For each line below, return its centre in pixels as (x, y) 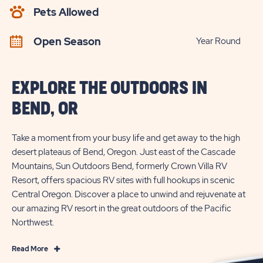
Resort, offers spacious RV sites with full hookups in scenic (123, 180)
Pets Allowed (66, 12)
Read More (30, 249)
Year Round (218, 41)
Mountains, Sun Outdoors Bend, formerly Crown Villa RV (119, 166)
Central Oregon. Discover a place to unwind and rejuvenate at (129, 194)
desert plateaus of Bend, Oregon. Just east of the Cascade (124, 152)
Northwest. (33, 222)
